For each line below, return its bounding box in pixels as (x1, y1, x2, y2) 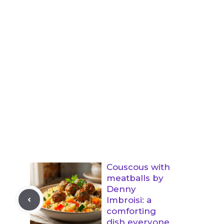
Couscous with (106, 161, 170, 172)
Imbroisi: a (106, 194, 151, 205)
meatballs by (106, 172, 163, 183)
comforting (106, 205, 156, 216)
